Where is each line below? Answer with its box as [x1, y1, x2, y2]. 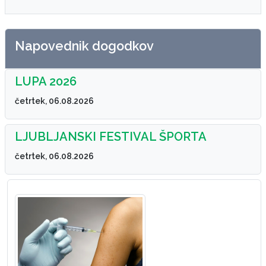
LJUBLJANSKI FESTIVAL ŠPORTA [15, 129, 207, 144]
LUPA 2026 [15, 74, 77, 89]
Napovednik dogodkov [15, 39, 154, 54]
